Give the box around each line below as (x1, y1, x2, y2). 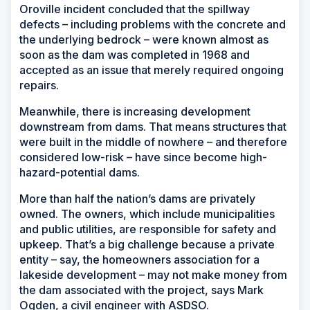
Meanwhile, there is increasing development (19, 104, 250, 118)
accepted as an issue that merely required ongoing (19, 62, 284, 77)
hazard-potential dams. (19, 165, 143, 179)
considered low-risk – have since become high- (19, 149, 267, 164)
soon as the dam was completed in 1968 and (19, 47, 250, 62)
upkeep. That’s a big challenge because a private (19, 237, 275, 251)
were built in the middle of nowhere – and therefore (19, 134, 287, 149)
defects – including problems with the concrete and (19, 17, 286, 31)
